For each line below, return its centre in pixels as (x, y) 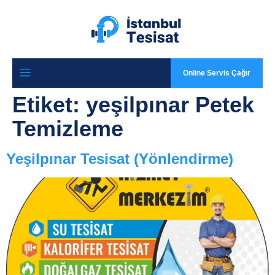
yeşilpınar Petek (170, 105)
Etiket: (49, 105)
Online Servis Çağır (216, 73)
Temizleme (68, 129)
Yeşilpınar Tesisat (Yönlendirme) (120, 159)
